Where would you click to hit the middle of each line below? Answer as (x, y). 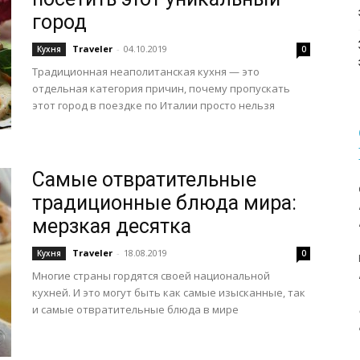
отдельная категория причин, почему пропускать (161, 88)
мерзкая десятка (112, 226)
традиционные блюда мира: (164, 203)
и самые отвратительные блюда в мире (135, 309)
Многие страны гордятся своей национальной (151, 276)
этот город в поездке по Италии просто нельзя (153, 105)
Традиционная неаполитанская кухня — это (146, 72)
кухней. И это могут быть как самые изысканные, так (169, 292)
